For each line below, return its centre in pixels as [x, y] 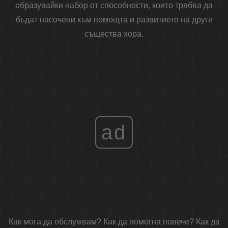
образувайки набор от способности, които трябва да [114, 6]
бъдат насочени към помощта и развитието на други [114, 20]
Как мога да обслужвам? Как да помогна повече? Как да [114, 222]
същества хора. [114, 34]
